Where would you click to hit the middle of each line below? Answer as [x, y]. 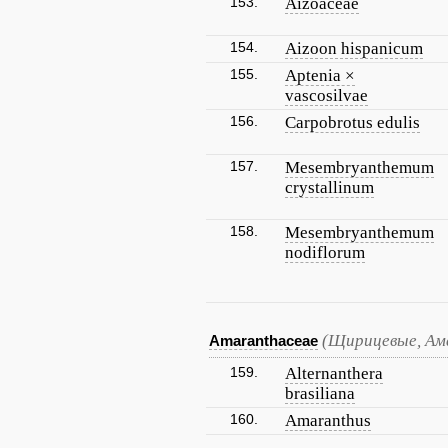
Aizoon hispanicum [354, 48]
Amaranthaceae [263, 340]
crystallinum [329, 187]
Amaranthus [328, 420]
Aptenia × [320, 75]
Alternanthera [334, 373]
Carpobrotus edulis [352, 122]
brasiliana [320, 393]
